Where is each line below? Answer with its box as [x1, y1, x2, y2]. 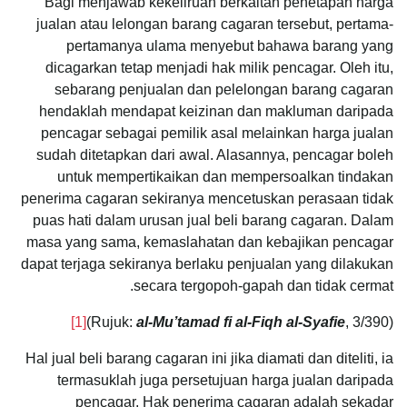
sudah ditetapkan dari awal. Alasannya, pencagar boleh [36, 146, 393, 163]
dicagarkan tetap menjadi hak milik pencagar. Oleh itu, [45, 59, 393, 75]
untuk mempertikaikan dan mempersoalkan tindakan [57, 168, 393, 184]
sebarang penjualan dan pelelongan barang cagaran [55, 81, 393, 97]
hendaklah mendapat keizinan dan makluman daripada [39, 103, 393, 119]
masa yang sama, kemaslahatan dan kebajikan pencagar [26, 233, 393, 250]
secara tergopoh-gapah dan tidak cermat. [134, 277, 393, 293]
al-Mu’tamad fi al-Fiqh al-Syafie [136, 313, 345, 330]
